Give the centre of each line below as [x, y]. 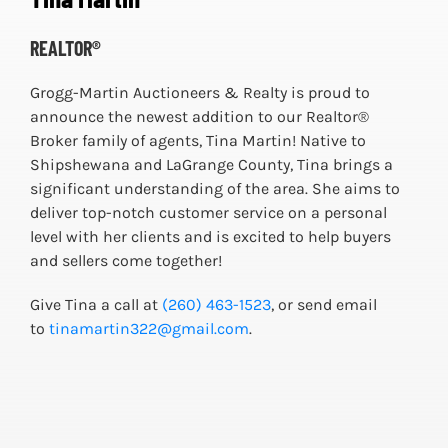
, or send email [323, 305]
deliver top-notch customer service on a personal [208, 213]
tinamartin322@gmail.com [148, 329]
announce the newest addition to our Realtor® [199, 117]
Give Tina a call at [95, 305]
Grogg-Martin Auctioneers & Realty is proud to [199, 93]
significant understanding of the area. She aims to [214, 189]
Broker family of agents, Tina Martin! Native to [197, 141]
